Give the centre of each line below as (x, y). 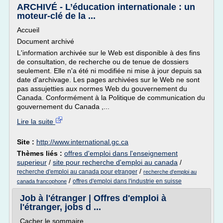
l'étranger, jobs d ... (60, 207)
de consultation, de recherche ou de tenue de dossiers (103, 62)
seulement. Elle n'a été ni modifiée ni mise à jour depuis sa (109, 71)
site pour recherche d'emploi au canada (115, 162)
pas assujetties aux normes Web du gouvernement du (102, 89)
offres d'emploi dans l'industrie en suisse (127, 181)
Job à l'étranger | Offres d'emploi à (93, 198)
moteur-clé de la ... (56, 16)
